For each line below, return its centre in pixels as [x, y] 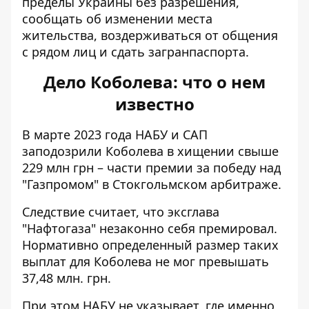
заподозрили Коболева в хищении [128, 151]
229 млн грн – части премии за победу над [151, 167]
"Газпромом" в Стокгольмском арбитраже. [152, 184]
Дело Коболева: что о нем [154, 81]
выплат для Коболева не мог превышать [146, 261]
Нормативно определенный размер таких [150, 245]
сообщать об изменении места [117, 18]
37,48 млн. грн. [67, 278]
